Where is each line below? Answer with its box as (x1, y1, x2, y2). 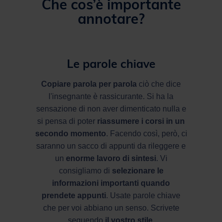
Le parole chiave (66, 56, 156, 71)
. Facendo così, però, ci (106, 129, 187, 138)
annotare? (77, 9, 145, 27)
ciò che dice (137, 79, 181, 88)
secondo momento (35, 129, 106, 138)
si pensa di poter (37, 116, 97, 125)
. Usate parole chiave (106, 191, 180, 200)
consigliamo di (58, 166, 112, 175)
